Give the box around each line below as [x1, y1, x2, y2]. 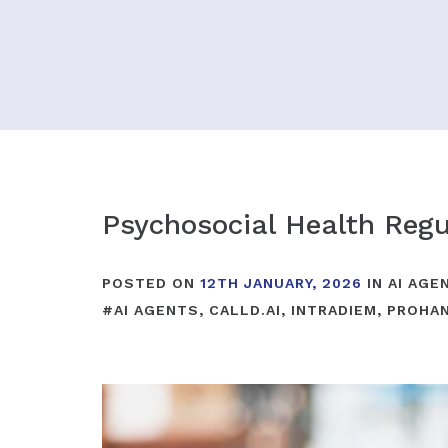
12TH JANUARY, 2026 [200, 275, 362, 291]
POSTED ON [102, 275, 200, 291]
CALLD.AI [209, 302, 281, 318]
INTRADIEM [291, 302, 377, 318]
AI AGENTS [114, 302, 199, 318]
